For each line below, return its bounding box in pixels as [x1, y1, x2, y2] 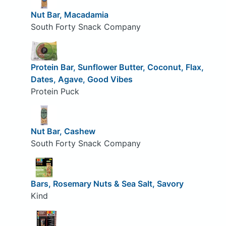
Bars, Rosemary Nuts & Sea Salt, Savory [30, 178, 184, 189]
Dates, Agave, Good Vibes [30, 74, 133, 84]
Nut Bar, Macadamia [30, 10, 108, 20]
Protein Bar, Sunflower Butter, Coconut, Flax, [30, 62, 204, 72]
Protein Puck [30, 86, 79, 96]
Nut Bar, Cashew [30, 126, 95, 137]
